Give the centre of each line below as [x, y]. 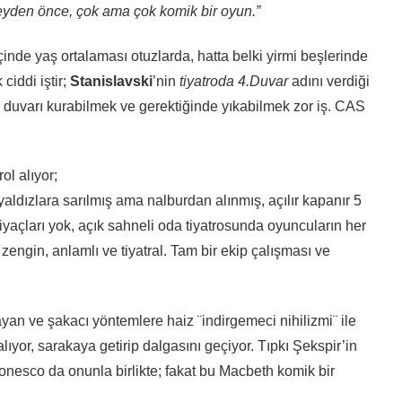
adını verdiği [328, 81]
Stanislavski [111, 81]
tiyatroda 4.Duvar [233, 81]
